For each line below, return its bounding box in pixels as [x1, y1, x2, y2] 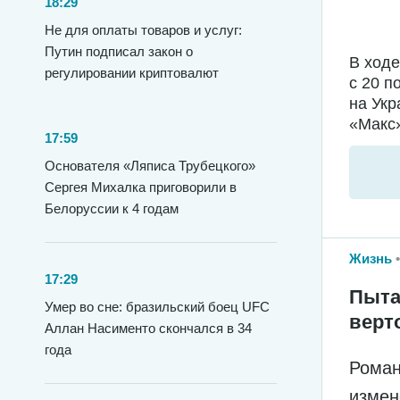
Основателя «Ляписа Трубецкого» [45, 158, 255, 173]
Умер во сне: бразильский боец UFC [45, 299, 270, 314]
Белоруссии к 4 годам [45, 201, 179, 216]
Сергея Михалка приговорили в [45, 179, 237, 195]
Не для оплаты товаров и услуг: [45, 22, 242, 37]
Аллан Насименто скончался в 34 [45, 321, 252, 336]
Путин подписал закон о [45, 44, 193, 59]
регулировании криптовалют [45, 65, 219, 80]
